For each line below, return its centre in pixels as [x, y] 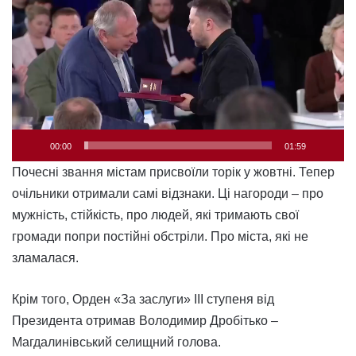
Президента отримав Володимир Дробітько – [145, 321]
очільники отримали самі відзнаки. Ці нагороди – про [168, 194]
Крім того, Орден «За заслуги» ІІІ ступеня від [143, 300]
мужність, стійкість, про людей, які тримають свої [155, 215]
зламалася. [45, 258]
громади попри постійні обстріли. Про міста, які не [160, 237]
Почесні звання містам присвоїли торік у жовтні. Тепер [173, 172]
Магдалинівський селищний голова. [116, 342]
